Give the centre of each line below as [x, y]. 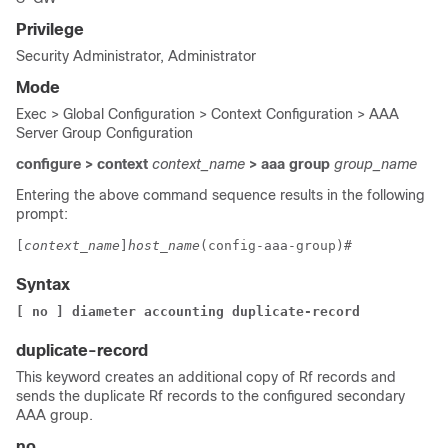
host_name [164, 245]
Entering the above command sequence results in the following [220, 195]
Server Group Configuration [104, 133]
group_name [375, 164]
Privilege [50, 29]
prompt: [42, 214]
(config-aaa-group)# [280, 245]
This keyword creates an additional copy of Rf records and [206, 377]
